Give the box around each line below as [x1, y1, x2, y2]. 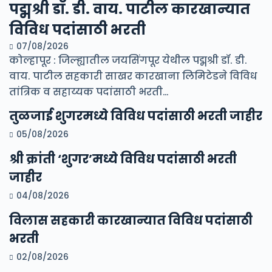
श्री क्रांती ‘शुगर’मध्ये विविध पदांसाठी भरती [9, 150, 237, 168]
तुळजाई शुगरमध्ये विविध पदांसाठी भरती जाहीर [9, 107, 262, 124]
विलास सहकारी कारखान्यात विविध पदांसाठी [9, 211, 253, 229]
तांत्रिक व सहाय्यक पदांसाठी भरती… [9, 84, 169, 99]
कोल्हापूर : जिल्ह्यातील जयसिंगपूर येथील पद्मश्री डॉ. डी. [9, 53, 247, 67]
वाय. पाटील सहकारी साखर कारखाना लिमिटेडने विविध [9, 69, 257, 83]
